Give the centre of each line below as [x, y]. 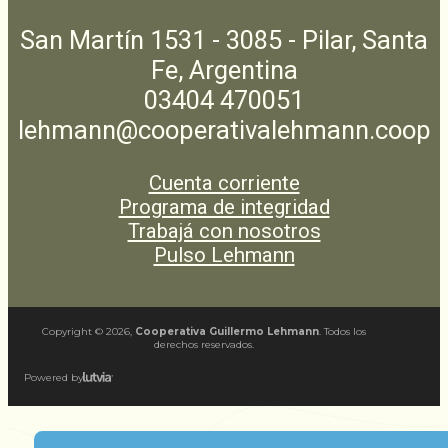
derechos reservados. [204, 344]
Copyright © [74, 331]
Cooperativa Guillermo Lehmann [227, 331]
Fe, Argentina [224, 69]
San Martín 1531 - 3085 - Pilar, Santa [224, 39]
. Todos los [342, 331]
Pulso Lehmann [224, 254]
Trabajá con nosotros [224, 230]
